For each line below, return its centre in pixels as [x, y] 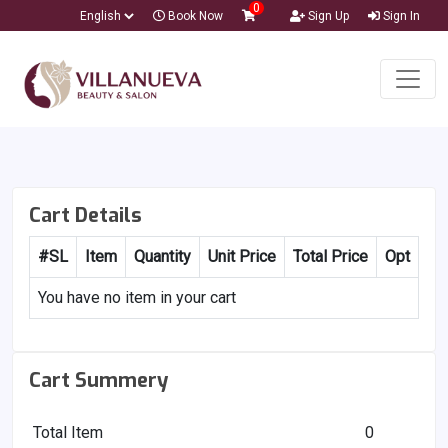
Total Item [68, 432]
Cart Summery [98, 380]
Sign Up [327, 16]
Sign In [400, 16]
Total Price [330, 256]
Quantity [162, 256]
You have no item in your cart [137, 297]
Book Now [194, 16]
